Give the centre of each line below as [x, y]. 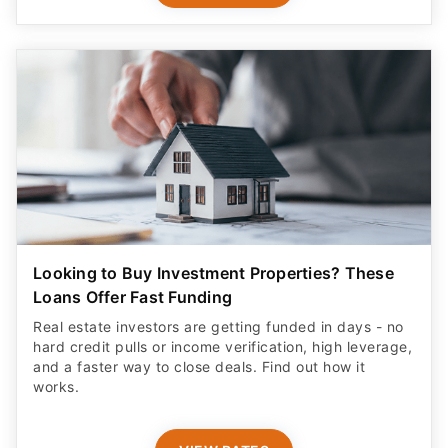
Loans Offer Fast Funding [132, 296]
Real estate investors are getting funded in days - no [218, 326]
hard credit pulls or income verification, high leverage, [222, 346]
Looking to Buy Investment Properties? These [213, 272]
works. [56, 386]
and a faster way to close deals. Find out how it [199, 366]
